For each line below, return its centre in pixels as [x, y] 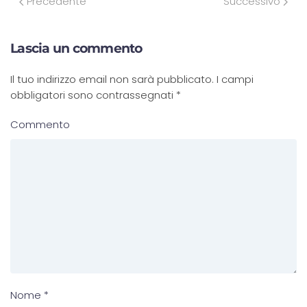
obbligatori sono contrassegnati [93, 95]
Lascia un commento [76, 48]
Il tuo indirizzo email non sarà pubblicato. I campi [132, 79]
